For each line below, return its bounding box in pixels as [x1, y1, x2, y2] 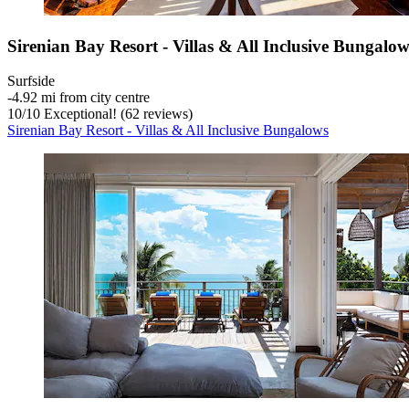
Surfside [7, 73, 55, 89]
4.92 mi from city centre [12, 89, 150, 106]
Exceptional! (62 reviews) [40, 106, 193, 122]
